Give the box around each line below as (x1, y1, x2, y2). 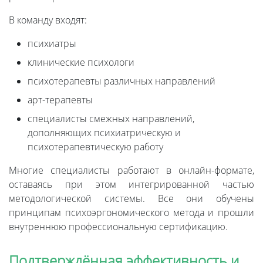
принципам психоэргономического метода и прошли (9, 206, 254, 220)
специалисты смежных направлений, (28, 112, 194, 126)
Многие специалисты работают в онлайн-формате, (9, 164, 254, 177)
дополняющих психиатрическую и (28, 126, 181, 140)
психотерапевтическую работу (28, 140, 163, 154)
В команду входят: (9, 14, 87, 27)
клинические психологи (28, 56, 134, 69)
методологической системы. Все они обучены (9, 192, 254, 205)
